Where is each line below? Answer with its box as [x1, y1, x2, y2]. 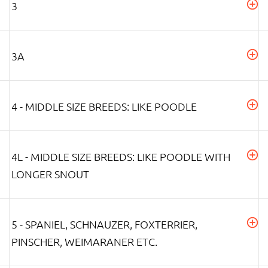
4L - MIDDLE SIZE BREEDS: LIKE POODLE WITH [11, 149, 230, 163]
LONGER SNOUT [11, 166, 89, 181]
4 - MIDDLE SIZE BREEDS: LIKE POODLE [11, 99, 197, 113]
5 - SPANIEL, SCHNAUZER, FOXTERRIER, [11, 217, 197, 231]
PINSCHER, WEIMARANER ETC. [11, 234, 157, 248]
